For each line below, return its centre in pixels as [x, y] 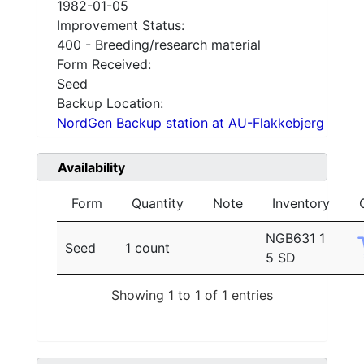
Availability [91, 168]
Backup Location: [110, 104]
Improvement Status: [121, 26]
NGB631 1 [295, 238]
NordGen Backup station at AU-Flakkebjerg [191, 123]
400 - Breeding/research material [159, 45]
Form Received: [104, 65]
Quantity [158, 204]
